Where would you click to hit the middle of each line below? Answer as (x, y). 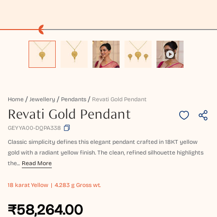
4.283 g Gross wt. (78, 185)
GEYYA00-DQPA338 (34, 128)
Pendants (74, 100)
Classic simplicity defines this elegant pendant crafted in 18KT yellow (103, 142)
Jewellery (42, 100)
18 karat (19, 185)
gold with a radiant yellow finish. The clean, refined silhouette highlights (106, 153)
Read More (37, 163)
